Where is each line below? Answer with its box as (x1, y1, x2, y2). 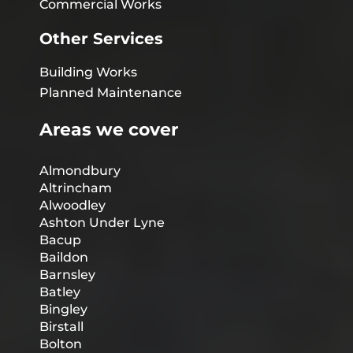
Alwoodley (39, 198, 106, 214)
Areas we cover (39, 119, 178, 141)
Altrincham (39, 180, 112, 196)
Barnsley (39, 267, 95, 283)
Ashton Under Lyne (39, 215, 165, 231)
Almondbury (39, 163, 121, 179)
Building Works (39, 65, 137, 80)
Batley (39, 284, 80, 300)
